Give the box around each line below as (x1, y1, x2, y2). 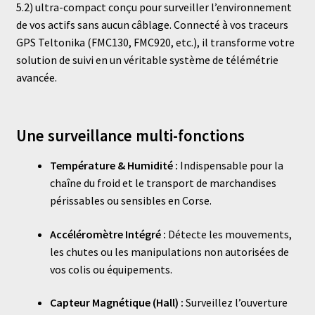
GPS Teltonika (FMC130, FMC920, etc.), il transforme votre (15, 34, 295, 49)
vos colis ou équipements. (49, 262, 172, 276)
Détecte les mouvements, (165, 226, 292, 241)
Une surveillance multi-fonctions (15, 125, 245, 146)
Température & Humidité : (49, 158, 178, 173)
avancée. (15, 70, 57, 84)
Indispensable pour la (177, 158, 283, 173)
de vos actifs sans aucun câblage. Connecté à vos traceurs (15, 17, 288, 32)
